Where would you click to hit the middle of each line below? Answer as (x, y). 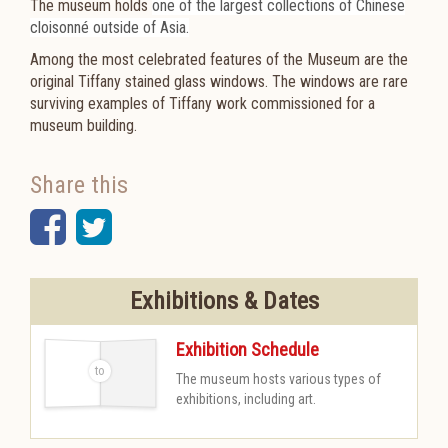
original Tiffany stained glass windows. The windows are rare (219, 81)
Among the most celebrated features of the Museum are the (219, 59)
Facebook (145, 226)
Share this (79, 185)
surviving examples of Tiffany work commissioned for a (202, 103)
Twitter (169, 226)
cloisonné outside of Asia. (109, 27)
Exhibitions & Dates (224, 301)
